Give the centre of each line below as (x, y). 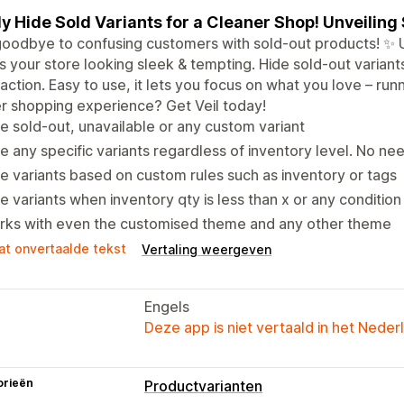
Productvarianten (203, 386)
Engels (167, 306)
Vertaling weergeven (207, 249)
